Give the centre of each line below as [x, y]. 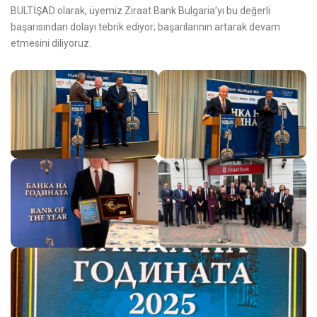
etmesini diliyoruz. [51, 43]
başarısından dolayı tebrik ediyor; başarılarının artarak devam [145, 27]
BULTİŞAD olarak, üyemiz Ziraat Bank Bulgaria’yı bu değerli [140, 10]
